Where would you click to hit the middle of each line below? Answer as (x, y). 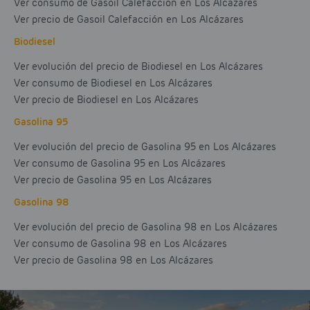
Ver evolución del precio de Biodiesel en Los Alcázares (138, 66)
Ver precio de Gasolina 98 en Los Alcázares (113, 260)
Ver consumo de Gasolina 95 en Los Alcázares (120, 163)
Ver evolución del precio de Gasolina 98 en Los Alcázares (146, 227)
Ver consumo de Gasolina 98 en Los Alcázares (120, 243)
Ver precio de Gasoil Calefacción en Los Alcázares (129, 19)
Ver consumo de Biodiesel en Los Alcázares (113, 83)
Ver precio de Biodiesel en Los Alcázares (106, 99)
